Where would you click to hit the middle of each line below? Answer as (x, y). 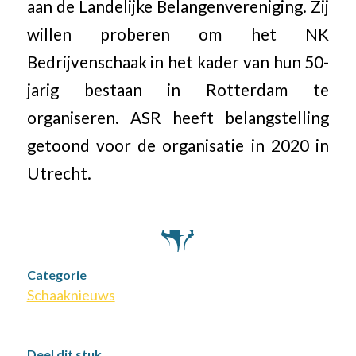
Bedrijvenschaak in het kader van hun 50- (178, 62)
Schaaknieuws (71, 295)
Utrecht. (59, 173)
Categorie (56, 275)
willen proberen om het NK (178, 34)
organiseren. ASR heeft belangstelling (178, 117)
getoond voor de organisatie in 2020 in (178, 145)
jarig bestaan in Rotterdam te (178, 89)
